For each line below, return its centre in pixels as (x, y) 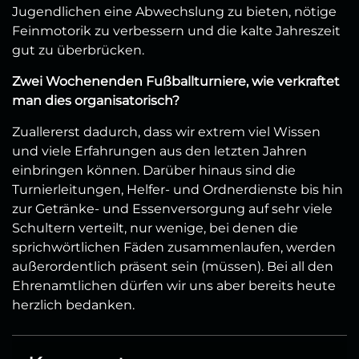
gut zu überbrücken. (78, 50)
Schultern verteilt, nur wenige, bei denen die (155, 228)
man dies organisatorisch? (96, 100)
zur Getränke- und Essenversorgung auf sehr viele (172, 208)
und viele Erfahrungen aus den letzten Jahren (159, 151)
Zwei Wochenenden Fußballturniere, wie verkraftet (176, 81)
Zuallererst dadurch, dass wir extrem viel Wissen (166, 131)
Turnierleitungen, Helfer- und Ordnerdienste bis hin (177, 189)
